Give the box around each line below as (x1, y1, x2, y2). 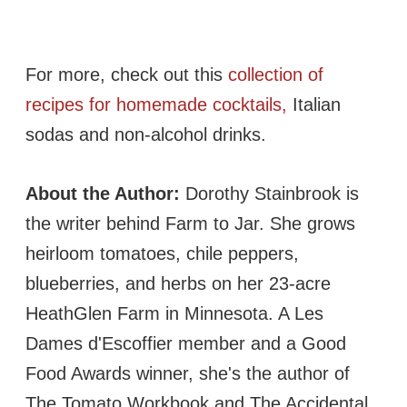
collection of (228, 64, 323, 84)
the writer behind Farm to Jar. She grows (25, 213, 355, 233)
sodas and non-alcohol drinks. (25, 124, 272, 144)
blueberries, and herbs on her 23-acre (25, 273, 331, 293)
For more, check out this (25, 64, 228, 84)
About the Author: (25, 183, 180, 203)
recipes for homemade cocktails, (25, 94, 287, 114)
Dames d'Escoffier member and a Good (25, 333, 346, 353)
